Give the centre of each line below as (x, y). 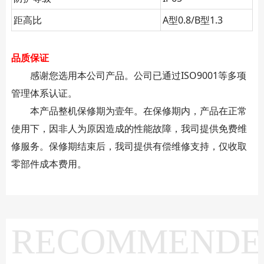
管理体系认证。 (44, 93)
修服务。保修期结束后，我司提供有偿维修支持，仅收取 (129, 146)
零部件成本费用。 (49, 164)
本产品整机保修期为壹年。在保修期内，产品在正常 (129, 110)
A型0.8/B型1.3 (192, 20)
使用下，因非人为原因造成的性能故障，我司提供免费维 (129, 128)
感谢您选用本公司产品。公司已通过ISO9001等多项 (128, 75)
